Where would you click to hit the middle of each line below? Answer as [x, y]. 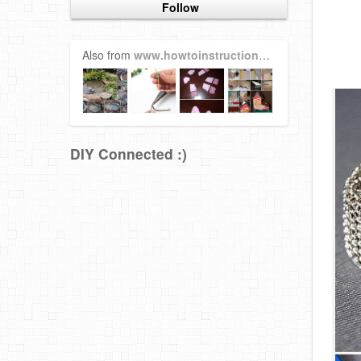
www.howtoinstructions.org [196, 55]
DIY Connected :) [129, 154]
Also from [108, 55]
